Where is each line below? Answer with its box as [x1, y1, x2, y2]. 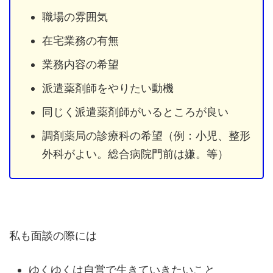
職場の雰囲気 [42, 10, 108, 23]
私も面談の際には [9, 229, 97, 243]
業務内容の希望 [42, 57, 119, 71]
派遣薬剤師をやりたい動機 [42, 81, 174, 94]
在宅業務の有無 [42, 34, 119, 47]
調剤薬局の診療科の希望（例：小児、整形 [42, 129, 250, 142]
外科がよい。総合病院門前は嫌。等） [42, 147, 229, 160]
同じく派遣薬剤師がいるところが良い [42, 105, 229, 118]
